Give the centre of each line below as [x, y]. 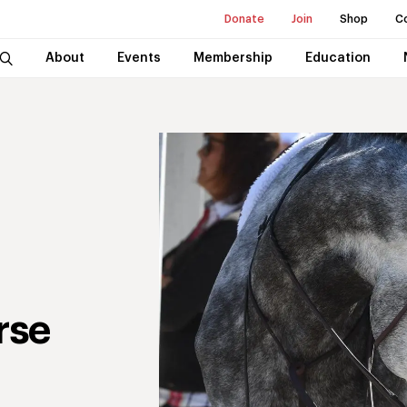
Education [338, 58]
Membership [233, 58]
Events [139, 58]
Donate [244, 19]
